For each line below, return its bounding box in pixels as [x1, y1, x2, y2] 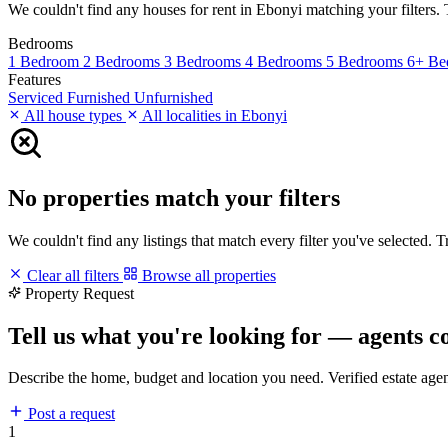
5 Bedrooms [326, 52, 407, 70]
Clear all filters [23, 266, 123, 284]
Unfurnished [134, 88, 213, 106]
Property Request [25, 284, 134, 302]
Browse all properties [138, 266, 276, 284]
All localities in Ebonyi [139, 106, 287, 124]
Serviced [8, 88, 67, 106]
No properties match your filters [8, 184, 340, 211]
